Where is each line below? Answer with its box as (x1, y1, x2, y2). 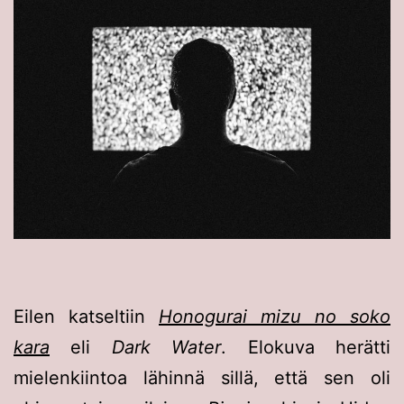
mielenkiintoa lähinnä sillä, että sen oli (14, 367, 390, 390)
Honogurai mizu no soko (159, 306, 390, 328)
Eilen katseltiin (14, 306, 159, 328)
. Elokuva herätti (221, 336, 391, 359)
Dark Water (111, 336, 222, 359)
